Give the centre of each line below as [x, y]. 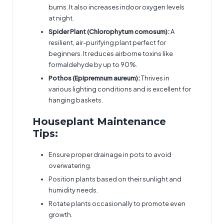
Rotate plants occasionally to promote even [117, 204]
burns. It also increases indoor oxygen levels [116, 7]
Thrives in [155, 78]
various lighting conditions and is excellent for [120, 89]
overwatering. [70, 165]
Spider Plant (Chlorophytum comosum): [109, 32]
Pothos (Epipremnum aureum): [94, 78]
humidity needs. [73, 190]
